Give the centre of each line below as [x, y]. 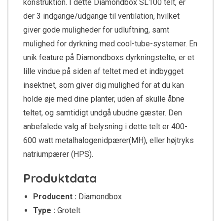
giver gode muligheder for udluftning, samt [96, 30]
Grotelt [69, 211]
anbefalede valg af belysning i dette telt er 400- [105, 127]
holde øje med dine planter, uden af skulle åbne [104, 99]
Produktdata [60, 178]
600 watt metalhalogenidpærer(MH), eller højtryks [109, 141]
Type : [45, 211]
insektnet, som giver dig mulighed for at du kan [104, 85]
